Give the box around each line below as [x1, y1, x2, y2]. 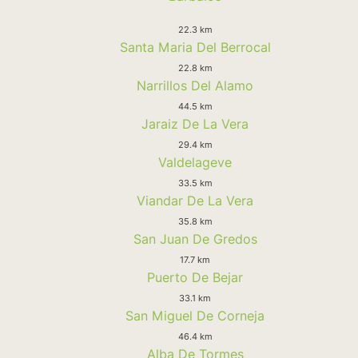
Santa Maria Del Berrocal [119, 38, 271, 55]
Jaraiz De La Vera [141, 115, 249, 132]
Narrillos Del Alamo [137, 77, 253, 93]
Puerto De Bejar [147, 268, 243, 285]
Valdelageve [158, 153, 232, 170]
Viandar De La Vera [137, 192, 253, 209]
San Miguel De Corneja [125, 307, 265, 324]
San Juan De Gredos [133, 230, 257, 247]
